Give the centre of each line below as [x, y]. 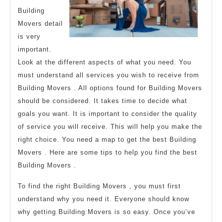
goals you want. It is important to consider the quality [108, 114]
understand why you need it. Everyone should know [104, 199]
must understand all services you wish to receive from [109, 75]
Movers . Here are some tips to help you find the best [108, 153]
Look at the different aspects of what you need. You [105, 62]
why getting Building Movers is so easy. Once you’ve [107, 212]
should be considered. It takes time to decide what [103, 101]
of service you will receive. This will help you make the [110, 127]
